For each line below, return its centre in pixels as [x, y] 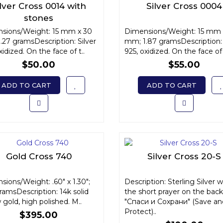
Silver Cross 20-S [184, 156]
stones [39, 18]
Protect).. [140, 212]
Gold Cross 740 [39, 156]
